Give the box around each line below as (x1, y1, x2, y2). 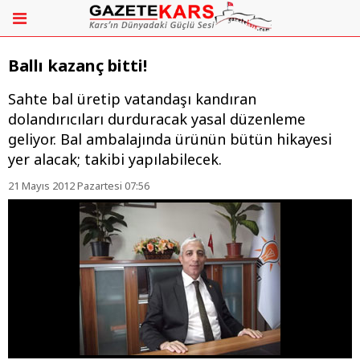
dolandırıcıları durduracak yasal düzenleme (8, 109, 305, 129)
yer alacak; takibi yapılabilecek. (8, 149, 222, 170)
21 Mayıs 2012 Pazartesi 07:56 (8, 178, 149, 194)
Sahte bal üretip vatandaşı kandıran (8, 89, 256, 109)
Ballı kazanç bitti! (8, 55, 147, 77)
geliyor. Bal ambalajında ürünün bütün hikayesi (8, 129, 332, 149)
